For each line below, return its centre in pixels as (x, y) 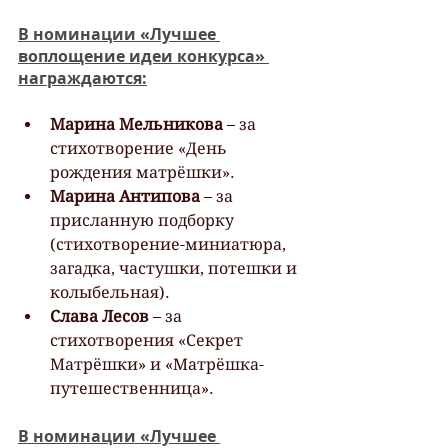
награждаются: (82, 77)
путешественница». (132, 388)
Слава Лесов (99, 316)
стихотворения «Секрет (148, 340)
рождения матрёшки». (142, 172)
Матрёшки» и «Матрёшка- (157, 364)
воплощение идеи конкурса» (143, 55)
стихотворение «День (140, 148)
